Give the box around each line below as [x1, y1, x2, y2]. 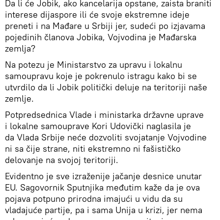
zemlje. [5, 92, 34, 104]
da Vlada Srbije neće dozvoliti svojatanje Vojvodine [5, 131, 207, 143]
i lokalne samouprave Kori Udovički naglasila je [5, 120, 191, 132]
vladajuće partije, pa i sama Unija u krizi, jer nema [5, 204, 202, 216]
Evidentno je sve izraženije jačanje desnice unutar [5, 170, 202, 182]
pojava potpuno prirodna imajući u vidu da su [5, 192, 183, 204]
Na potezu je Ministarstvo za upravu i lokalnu [5, 58, 182, 70]
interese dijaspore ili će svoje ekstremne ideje [5, 8, 190, 20]
